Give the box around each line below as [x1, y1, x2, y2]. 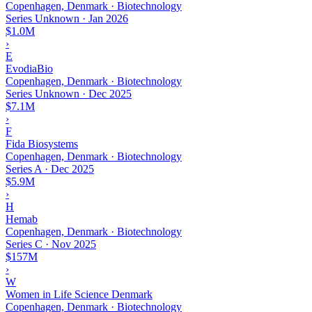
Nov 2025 [52, 237, 96, 250]
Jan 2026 [88, 12, 128, 24]
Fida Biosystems [6, 137, 78, 150]
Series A [6, 162, 42, 175]
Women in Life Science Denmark [6, 288, 153, 300]
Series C [6, 237, 42, 250]
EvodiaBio [6, 62, 53, 75]
